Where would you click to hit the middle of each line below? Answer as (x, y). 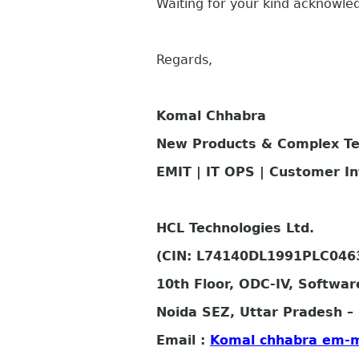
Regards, (184, 59)
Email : (183, 340)
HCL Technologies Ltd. (235, 228)
